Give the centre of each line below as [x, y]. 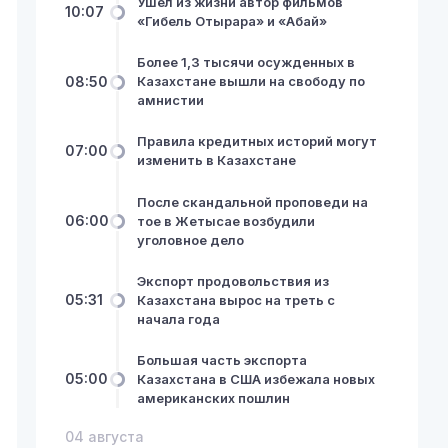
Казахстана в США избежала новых [255, 378]
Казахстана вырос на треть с [235, 299]
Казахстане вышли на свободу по [250, 81]
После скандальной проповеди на [252, 201]
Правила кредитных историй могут [256, 141]
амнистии [170, 100]
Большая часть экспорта [221, 359]
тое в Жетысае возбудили [225, 220]
